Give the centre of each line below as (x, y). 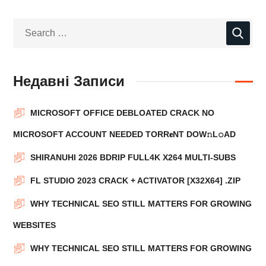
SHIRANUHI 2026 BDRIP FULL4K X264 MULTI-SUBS (133, 157)
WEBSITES (35, 225)
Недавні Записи (69, 81)
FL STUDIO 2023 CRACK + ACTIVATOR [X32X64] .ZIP (136, 180)
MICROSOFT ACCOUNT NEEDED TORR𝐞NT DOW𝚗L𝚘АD (125, 134)
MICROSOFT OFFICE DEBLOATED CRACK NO (123, 113)
